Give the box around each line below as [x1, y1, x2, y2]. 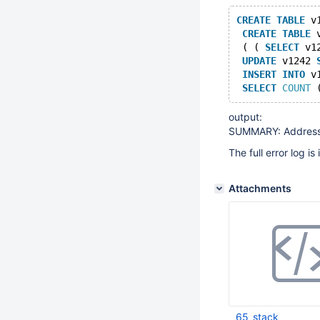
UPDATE [242, 55, 276, 66]
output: [229, 111, 262, 123]
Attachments [229, 182, 291, 194]
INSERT [242, 69, 276, 80]
